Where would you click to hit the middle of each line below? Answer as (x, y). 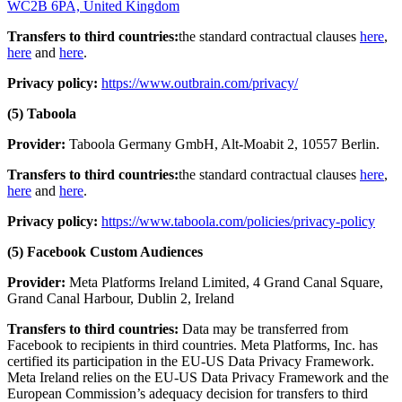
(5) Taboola (42, 113)
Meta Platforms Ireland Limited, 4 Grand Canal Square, (224, 282)
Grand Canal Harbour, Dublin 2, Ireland (121, 298)
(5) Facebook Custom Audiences (105, 251)
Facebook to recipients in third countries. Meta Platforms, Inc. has (192, 345)
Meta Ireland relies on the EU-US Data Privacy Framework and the (198, 377)
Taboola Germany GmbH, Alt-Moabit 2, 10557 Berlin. (224, 144)
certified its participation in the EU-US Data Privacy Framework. (191, 361)
